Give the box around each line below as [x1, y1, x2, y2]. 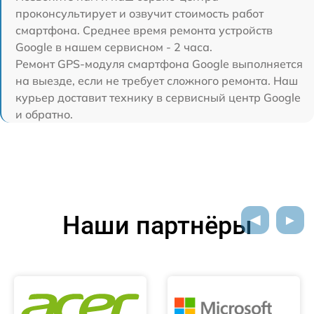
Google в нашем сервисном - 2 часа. [15, 40, 212, 55]
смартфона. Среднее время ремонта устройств [15, 23, 273, 38]
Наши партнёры [62, 211, 252, 241]
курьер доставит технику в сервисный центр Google [15, 90, 301, 105]
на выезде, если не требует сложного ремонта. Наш [15, 74, 298, 88]
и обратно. [15, 107, 73, 122]
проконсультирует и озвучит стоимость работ [15, 6, 264, 21]
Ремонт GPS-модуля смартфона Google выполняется [15, 57, 303, 71]
